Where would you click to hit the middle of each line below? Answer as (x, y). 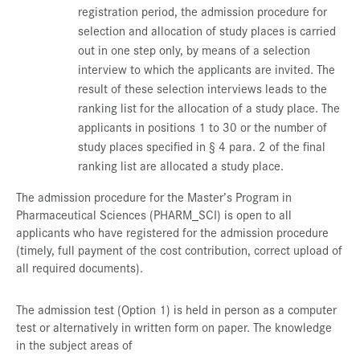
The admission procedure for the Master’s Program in (154, 197)
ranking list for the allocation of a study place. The (209, 108)
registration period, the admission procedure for (202, 11)
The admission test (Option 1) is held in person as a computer (176, 309)
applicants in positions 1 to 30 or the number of (202, 127)
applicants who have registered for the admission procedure (172, 232)
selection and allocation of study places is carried (207, 31)
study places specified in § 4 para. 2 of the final (202, 146)
